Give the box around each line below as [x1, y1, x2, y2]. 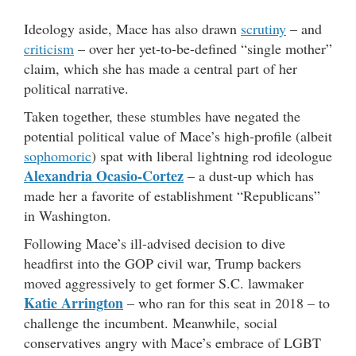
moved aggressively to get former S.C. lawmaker [24, 273, 304, 293]
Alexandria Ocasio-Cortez [24, 165, 184, 187]
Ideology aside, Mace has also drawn [24, 19, 241, 39]
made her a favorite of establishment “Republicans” [24, 186, 320, 206]
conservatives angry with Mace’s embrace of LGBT [24, 333, 321, 353]
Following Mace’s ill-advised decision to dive [24, 234, 285, 253]
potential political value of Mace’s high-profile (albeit [24, 126, 332, 146]
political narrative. [24, 79, 129, 99]
